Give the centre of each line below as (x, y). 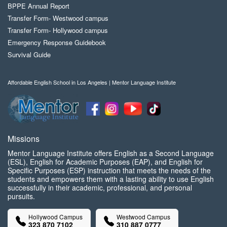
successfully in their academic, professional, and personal (100, 188)
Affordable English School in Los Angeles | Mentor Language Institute (92, 82)
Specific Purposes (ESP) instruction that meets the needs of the (109, 171)
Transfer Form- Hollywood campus (58, 30)
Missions (24, 139)
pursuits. (21, 196)
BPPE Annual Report (39, 6)
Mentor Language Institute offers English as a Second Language (111, 153)
